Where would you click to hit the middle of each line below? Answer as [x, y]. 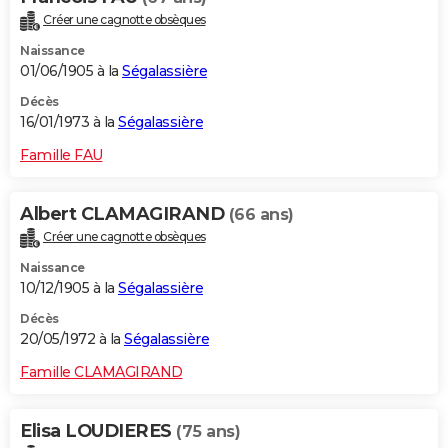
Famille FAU [61, 154]
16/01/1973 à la [69, 121]
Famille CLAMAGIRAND [101, 371]
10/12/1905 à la [69, 287]
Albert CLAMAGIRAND [124, 213]
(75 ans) [208, 431]
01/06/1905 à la [71, 70]
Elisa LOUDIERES [98, 430]
